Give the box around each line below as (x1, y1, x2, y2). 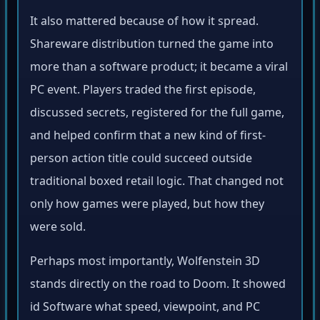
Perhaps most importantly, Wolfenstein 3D (30, 255, 260, 271)
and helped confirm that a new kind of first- (30, 129, 266, 146)
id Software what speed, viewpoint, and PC (30, 301, 260, 317)
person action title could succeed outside (30, 152, 252, 169)
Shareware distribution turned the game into (30, 38, 274, 54)
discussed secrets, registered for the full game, (30, 106, 284, 123)
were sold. (30, 221, 86, 237)
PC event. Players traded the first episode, (30, 84, 256, 100)
